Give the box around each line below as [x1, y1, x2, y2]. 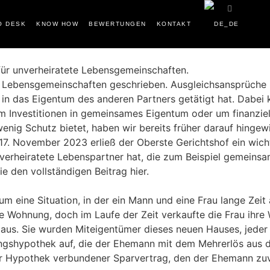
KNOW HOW [36, 20, 78, 27]
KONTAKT [156, 20, 191, 27]
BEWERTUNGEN [89, 20, 146, 27]
